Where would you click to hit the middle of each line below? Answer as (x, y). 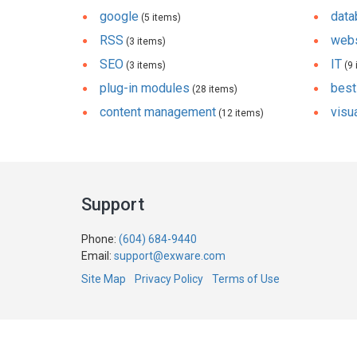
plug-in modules (145, 88)
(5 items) (160, 18)
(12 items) (240, 113)
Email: (98, 256)
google (119, 16)
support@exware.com (170, 256)
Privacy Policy (169, 279)
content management (158, 112)
